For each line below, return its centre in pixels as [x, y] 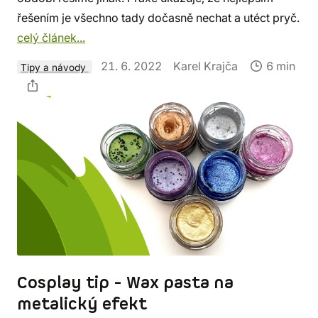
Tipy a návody [54, 67]
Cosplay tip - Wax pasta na [125, 284]
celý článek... [51, 38]
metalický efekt [82, 305]
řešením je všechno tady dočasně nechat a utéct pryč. [158, 18]
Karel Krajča [205, 66]
